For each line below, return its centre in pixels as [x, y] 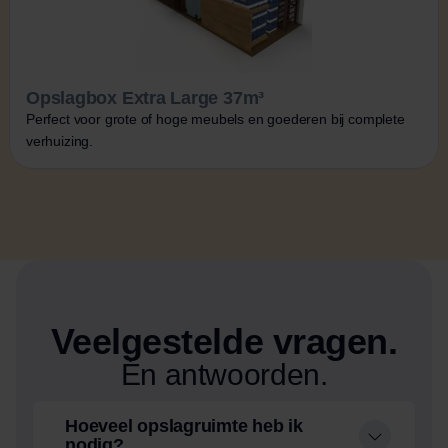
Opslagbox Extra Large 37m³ [145, 97]
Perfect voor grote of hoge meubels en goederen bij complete [215, 118]
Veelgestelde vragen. [224, 341]
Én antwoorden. [224, 374]
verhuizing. [60, 140]
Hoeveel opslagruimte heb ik [184, 425]
